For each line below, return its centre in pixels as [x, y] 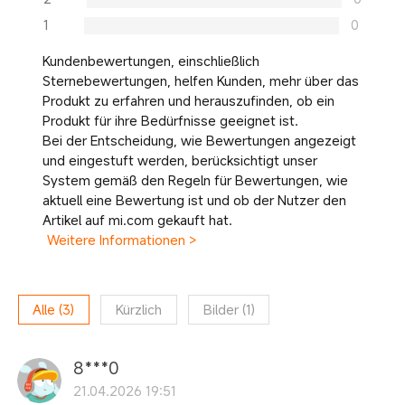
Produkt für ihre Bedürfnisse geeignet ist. [170, 121]
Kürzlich [138, 310]
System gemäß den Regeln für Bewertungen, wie [195, 180]
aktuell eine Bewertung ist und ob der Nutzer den [194, 200]
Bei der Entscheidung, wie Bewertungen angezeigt [199, 141]
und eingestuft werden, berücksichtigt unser [179, 160]
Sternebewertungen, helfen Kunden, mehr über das [200, 81]
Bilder [221, 310]
